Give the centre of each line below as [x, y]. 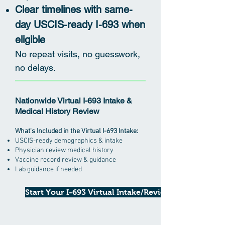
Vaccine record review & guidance [66, 160]
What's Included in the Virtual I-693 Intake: [77, 131]
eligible [30, 39]
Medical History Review [57, 111]
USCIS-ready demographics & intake [70, 141]
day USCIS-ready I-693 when [80, 24]
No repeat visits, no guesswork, [78, 54]
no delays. [35, 67]
